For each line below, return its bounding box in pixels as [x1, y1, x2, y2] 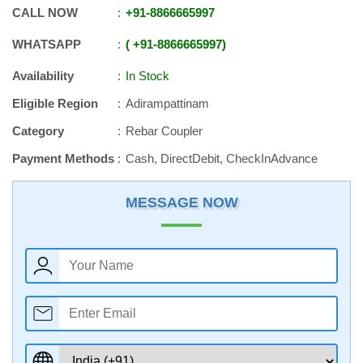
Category [12, 124, 64, 138]
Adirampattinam [126, 96, 209, 110]
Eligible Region [12, 96, 98, 110]
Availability [12, 69, 74, 83]
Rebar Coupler [126, 124, 203, 138]
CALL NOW [12, 6, 78, 19]
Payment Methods [12, 152, 114, 165]
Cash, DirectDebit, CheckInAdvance [126, 152, 318, 165]
